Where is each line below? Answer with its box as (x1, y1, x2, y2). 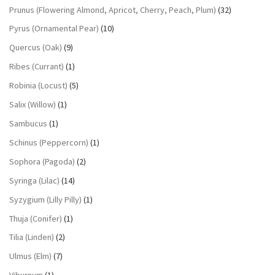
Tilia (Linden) (9, 231, 54, 243)
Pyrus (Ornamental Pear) (9, 23, 99, 34)
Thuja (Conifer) (9, 212, 62, 224)
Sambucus (9, 118, 47, 130)
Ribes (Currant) (9, 61, 64, 72)
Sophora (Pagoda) (9, 155, 75, 167)
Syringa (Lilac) (9, 174, 60, 186)
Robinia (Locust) (9, 80, 68, 91)
